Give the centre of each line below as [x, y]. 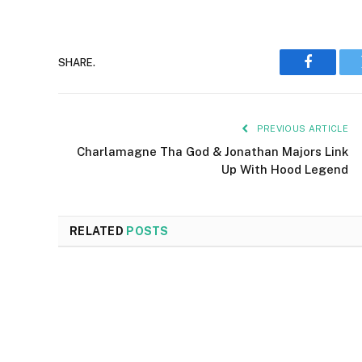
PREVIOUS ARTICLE [301, 129]
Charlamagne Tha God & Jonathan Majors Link [213, 152]
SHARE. [77, 62]
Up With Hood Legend [285, 170]
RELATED [98, 232]
